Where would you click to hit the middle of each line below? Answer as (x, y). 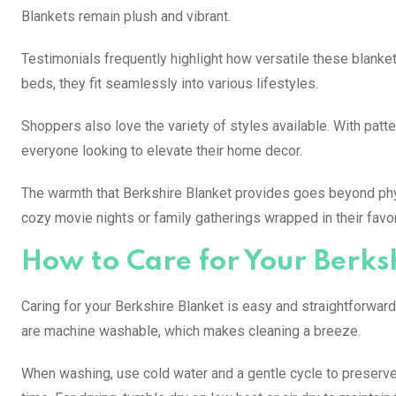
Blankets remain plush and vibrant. (126, 17)
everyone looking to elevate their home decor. (162, 151)
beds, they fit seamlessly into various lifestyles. (170, 84)
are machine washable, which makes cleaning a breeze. (191, 331)
